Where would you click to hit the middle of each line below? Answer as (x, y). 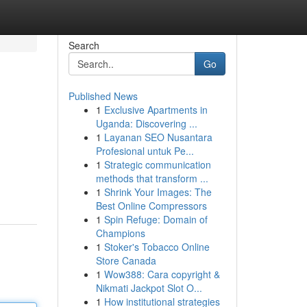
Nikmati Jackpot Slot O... (149, 288)
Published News (103, 96)
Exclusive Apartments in (156, 110)
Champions (120, 233)
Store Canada (126, 260)
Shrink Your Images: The (158, 192)
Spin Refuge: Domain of (156, 219)
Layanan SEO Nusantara (158, 137)
